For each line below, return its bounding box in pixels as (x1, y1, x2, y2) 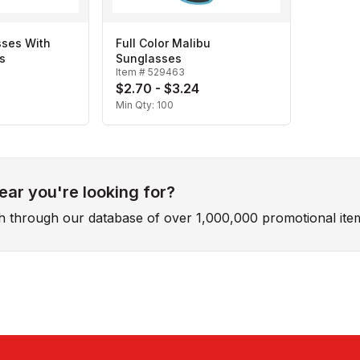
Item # (116, 66, 148, 79)
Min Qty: (116, 99, 157, 112)
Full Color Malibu (116, 36, 211, 51)
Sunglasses (116, 51, 182, 66)
